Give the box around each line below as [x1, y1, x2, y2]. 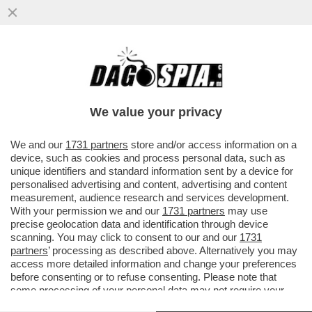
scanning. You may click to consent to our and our [10, 231, 240, 243]
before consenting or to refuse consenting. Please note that [10, 271, 276, 283]
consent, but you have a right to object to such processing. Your [10, 297, 298, 309]
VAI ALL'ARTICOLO [28, 120, 127, 133]
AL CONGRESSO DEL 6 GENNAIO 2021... [7, 91, 279, 107]
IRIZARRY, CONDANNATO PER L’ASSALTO [7, 77, 289, 93]
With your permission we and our [10, 205, 162, 217]
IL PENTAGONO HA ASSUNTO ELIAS [7, 62, 250, 78]
